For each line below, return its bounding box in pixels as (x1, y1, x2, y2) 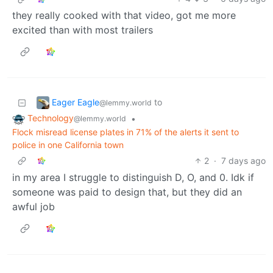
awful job (12, 200, 55, 213)
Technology (27, 113, 74, 124)
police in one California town (12, 140, 124, 151)
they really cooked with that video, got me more (12, 9, 236, 22)
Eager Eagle (52, 96, 99, 107)
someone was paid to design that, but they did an (12, 186, 242, 199)
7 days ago (221, 155, 266, 166)
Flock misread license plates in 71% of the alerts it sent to (12, 127, 239, 138)
